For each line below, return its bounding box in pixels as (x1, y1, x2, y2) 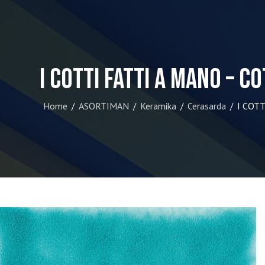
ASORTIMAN (79, 100, 129, 112)
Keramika (140, 100, 176, 112)
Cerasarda (188, 100, 226, 112)
